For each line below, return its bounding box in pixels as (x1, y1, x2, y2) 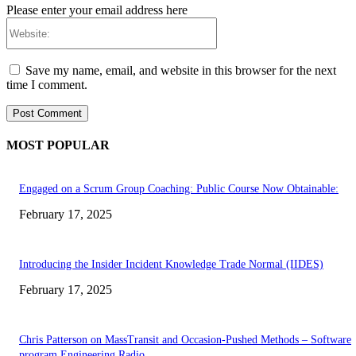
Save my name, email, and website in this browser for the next (25, 64, 336, 78)
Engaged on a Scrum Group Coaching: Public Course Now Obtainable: (19, 182, 339, 195)
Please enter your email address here (6, 3, 188, 17)
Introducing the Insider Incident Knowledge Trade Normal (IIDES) (19, 257, 323, 270)
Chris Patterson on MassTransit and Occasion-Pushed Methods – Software (19, 333, 351, 346)
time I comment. (6, 78, 87, 92)
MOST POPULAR (6, 138, 110, 153)
